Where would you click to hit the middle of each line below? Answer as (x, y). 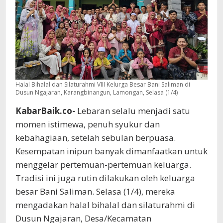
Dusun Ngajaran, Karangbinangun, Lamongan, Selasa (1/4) (97, 92)
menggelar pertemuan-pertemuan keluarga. (103, 164)
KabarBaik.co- (45, 111)
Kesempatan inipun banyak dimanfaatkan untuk (111, 151)
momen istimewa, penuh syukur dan (88, 124)
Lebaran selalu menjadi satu (133, 111)
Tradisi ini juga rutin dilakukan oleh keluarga (105, 178)
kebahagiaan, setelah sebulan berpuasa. (96, 137)
